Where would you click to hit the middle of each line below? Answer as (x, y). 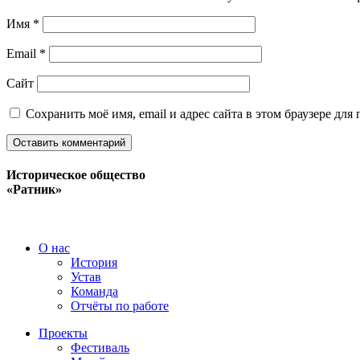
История (94, 263)
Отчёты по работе (120, 306)
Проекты (63, 333)
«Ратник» (34, 190)
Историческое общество (76, 175)
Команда (94, 292)
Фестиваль (100, 348)
